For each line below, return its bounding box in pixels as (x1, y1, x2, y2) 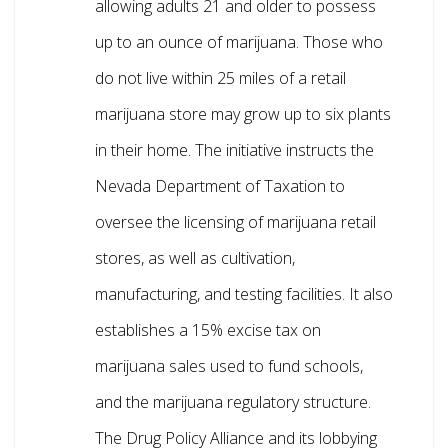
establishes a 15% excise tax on (95, 319, 321, 342)
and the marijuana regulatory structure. (95, 391, 371, 414)
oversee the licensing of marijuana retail (95, 211, 376, 234)
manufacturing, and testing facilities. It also (95, 283, 393, 306)
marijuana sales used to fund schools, (95, 355, 363, 378)
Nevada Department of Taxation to (95, 175, 345, 198)
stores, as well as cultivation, (95, 247, 295, 270)
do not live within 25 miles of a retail (95, 67, 346, 90)
